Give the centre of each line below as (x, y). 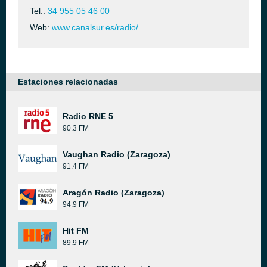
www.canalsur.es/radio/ (95, 27)
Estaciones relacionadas (68, 82)
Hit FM (76, 231)
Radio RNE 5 (88, 116)
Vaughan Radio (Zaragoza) (117, 154)
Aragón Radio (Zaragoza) (114, 193)
